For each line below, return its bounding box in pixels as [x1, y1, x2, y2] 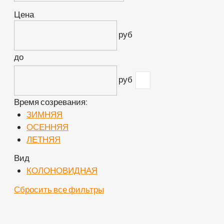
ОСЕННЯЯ [26, 121, 68, 132]
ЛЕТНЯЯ [26, 133, 60, 144]
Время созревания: [14, 96, 87, 107]
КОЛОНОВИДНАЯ [26, 165, 97, 175]
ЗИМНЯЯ [26, 108, 62, 119]
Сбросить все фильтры [14, 183, 104, 194]
